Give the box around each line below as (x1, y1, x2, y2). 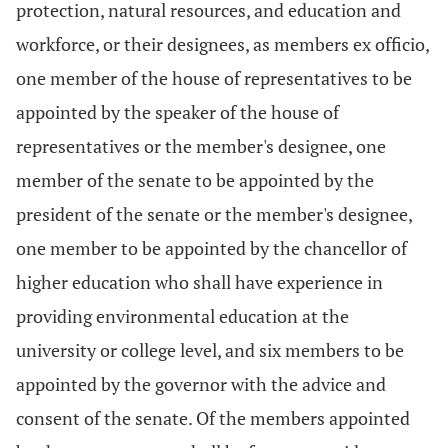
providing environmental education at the (16, 304, 349, 328)
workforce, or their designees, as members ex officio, (16, 32, 429, 56)
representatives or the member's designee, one (16, 134, 386, 158)
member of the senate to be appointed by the (16, 168, 374, 192)
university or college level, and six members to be (16, 338, 404, 362)
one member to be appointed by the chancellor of (16, 236, 407, 260)
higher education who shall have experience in (16, 270, 383, 294)
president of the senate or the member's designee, (16, 202, 412, 226)
